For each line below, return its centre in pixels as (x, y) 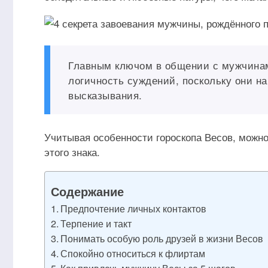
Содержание (87, 191)
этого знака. (72, 152)
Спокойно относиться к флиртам (133, 253)
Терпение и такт (96, 223)
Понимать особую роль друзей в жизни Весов (162, 238)
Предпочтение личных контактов (134, 208)
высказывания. (105, 95)
